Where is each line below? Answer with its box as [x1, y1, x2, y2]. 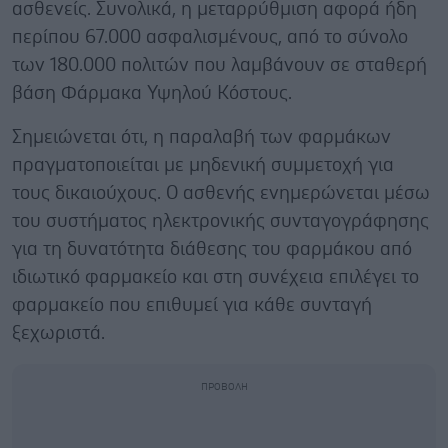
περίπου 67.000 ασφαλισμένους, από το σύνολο [12, 27, 408, 47]
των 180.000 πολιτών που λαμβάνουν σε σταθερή [12, 55, 427, 75]
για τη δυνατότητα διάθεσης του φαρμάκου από [12, 239, 412, 259]
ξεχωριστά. [12, 323, 105, 343]
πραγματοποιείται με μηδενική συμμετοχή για [12, 155, 394, 175]
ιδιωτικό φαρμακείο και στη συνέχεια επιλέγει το [12, 267, 419, 287]
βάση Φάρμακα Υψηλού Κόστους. [12, 83, 292, 103]
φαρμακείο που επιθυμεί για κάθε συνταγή [12, 295, 372, 315]
